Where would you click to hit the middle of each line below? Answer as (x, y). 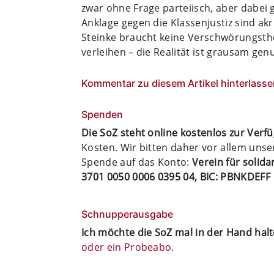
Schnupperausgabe (127, 214)
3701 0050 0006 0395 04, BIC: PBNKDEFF (176, 176)
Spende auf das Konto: (137, 162)
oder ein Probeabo (127, 247)
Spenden (102, 114)
